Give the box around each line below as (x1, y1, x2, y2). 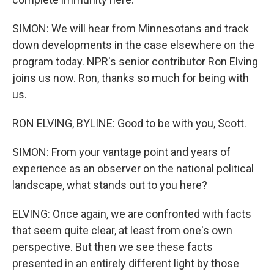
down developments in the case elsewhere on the (12, 39, 254, 51)
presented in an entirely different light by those (12, 257, 239, 270)
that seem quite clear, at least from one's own (12, 224, 232, 237)
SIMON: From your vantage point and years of (12, 146, 231, 158)
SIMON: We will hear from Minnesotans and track (12, 22, 249, 35)
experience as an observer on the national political (12, 162, 254, 175)
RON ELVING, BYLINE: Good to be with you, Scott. (12, 117, 246, 130)
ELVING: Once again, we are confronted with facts (12, 207, 251, 220)
